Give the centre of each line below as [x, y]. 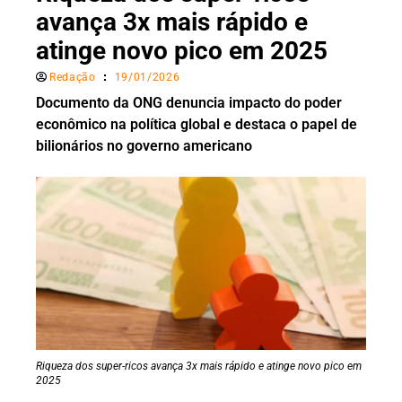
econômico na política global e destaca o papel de [197, 125]
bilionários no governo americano [144, 146]
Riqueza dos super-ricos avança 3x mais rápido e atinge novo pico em [199, 367]
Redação [73, 78]
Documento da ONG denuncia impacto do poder [189, 103]
